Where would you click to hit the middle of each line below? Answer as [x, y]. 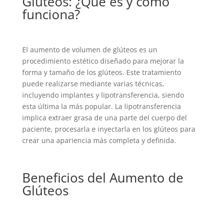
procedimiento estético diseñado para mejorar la [103, 61]
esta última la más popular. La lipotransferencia [101, 106]
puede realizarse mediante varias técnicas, [93, 83]
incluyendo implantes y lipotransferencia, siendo [103, 95]
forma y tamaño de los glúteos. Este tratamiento [101, 72]
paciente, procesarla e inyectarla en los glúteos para [109, 129]
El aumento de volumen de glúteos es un [90, 49]
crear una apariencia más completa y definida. [99, 140]
